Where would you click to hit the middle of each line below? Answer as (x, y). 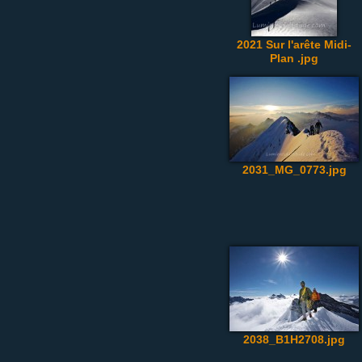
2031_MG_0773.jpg (294, 170)
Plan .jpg (294, 58)
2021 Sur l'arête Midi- (294, 44)
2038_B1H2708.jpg (294, 339)
